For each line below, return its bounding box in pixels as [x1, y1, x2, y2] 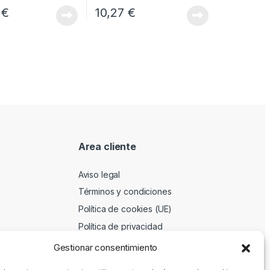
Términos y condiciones [78, 186, 172, 197]
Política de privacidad [78, 221, 163, 231]
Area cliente [78, 140, 136, 153]
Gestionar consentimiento [53, 242, 158, 253]
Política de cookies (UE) [78, 204, 172, 215]
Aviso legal [78, 169, 121, 180]
